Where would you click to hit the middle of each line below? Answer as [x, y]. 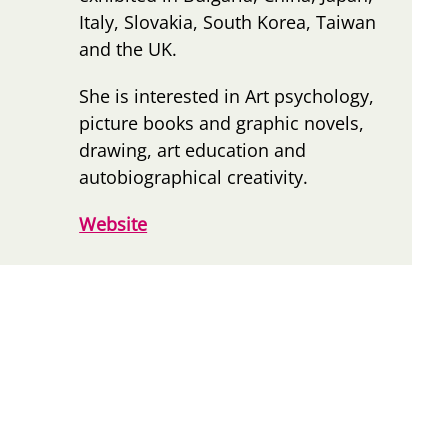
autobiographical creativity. [194, 176]
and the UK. [128, 48]
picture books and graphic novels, [222, 122]
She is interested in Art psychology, [227, 95]
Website [113, 223]
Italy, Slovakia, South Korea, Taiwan [228, 21]
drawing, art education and [193, 149]
